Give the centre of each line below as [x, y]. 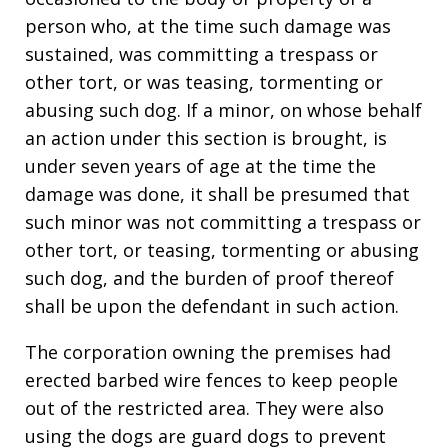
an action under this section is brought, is [206, 138]
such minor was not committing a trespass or [223, 222]
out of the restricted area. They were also [204, 408]
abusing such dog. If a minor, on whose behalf [223, 110]
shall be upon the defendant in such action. [212, 306]
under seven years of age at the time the [200, 166]
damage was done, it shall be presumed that [217, 194]
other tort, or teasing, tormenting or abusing [222, 250]
